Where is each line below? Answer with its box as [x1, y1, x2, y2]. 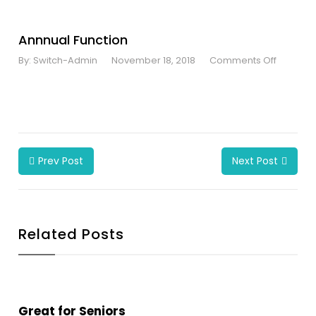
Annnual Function [18, 31, 128, 49]
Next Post [231, 154, 278, 168]
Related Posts [18, 224, 125, 244]
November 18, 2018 [111, 54, 196, 67]
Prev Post [38, 154, 84, 168]
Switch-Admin [33, 54, 98, 67]
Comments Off [209, 54, 277, 67]
